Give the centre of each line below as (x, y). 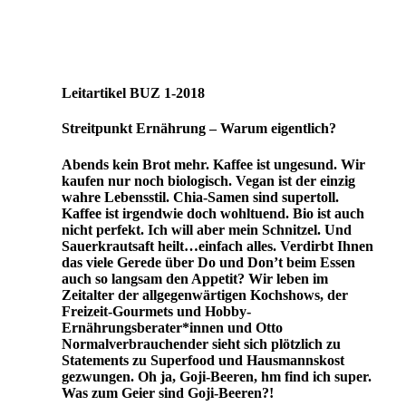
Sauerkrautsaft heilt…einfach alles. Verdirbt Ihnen (217, 246)
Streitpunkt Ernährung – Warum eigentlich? (199, 129)
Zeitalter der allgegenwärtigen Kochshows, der (205, 295)
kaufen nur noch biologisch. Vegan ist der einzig (208, 180)
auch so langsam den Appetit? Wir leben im (195, 278)
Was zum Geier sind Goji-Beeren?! (168, 392)
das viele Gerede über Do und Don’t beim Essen (208, 262)
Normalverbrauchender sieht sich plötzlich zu (201, 343)
